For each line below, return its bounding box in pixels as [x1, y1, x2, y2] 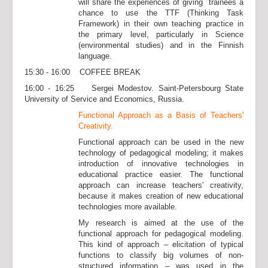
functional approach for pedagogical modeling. [78, 229, 243, 238]
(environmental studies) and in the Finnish [78, 41, 243, 50]
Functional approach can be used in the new [78, 138, 243, 147]
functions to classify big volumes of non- [78, 251, 243, 260]
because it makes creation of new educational [78, 191, 243, 200]
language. [78, 51, 112, 60]
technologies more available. [78, 202, 179, 211]
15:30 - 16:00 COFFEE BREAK [25, 68, 141, 77]
